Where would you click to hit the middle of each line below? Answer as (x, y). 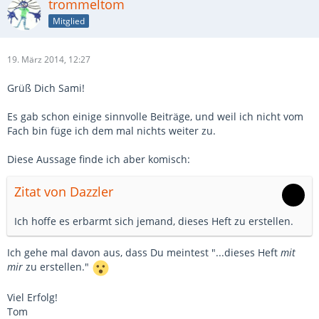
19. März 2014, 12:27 (49, 59)
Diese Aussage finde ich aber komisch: (99, 159)
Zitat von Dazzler (64, 192)
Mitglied (69, 21)
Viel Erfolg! (32, 297)
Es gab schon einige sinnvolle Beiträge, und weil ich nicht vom (155, 116)
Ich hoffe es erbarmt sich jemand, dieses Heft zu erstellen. (154, 221)
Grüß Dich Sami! (46, 88)
